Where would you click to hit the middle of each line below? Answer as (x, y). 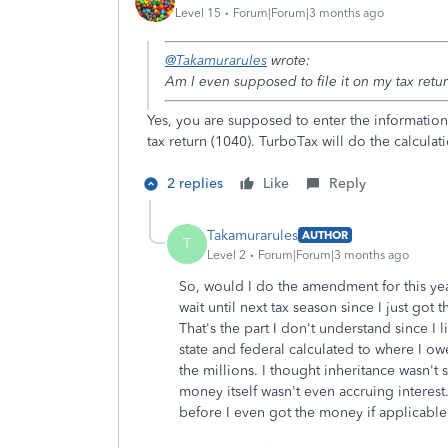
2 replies (195, 183)
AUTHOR (325, 235)
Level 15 (198, 12)
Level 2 (226, 254)
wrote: (288, 60)
